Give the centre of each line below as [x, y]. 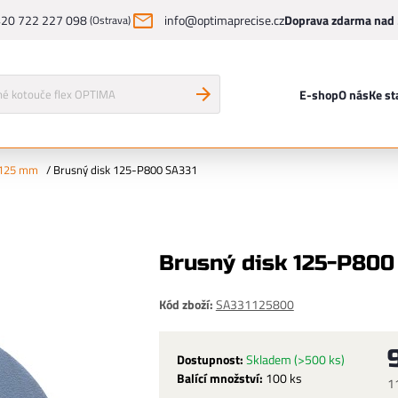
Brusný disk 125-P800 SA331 [125, 170]
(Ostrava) [110, 20]
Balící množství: [219, 378]
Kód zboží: [186, 305]
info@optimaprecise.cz [224, 20]
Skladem [270, 359]
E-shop [318, 94]
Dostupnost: [210, 359]
